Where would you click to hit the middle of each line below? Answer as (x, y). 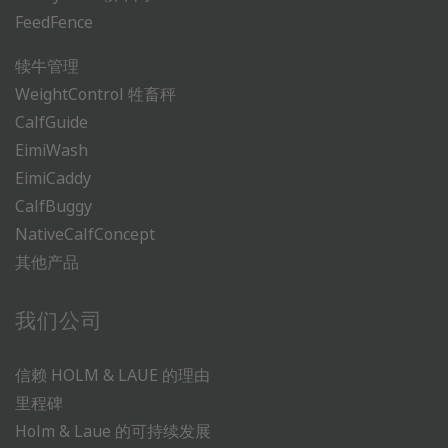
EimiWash (51, 150)
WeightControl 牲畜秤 (95, 94)
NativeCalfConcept (85, 234)
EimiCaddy (53, 178)
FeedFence (54, 22)
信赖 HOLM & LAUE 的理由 (112, 375)
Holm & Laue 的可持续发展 (113, 431)
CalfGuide (51, 122)
